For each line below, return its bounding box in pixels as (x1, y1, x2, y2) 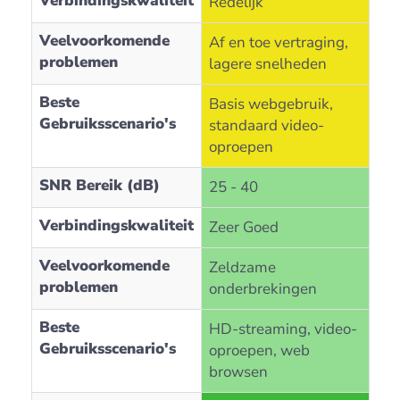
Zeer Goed (208, 217, 279, 238)
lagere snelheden (208, 54, 327, 75)
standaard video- (208, 115, 324, 137)
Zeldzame (208, 257, 276, 279)
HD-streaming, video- (208, 319, 357, 340)
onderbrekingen (208, 279, 317, 300)
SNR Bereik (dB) (38, 175, 160, 196)
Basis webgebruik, (208, 94, 333, 115)
